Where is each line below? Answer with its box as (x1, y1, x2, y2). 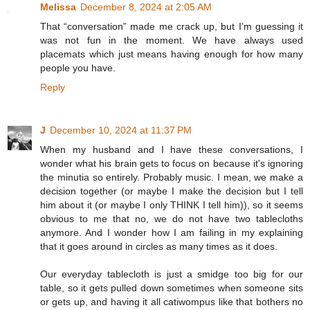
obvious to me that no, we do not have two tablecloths (40, 213, 303, 225)
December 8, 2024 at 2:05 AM (80, 1, 212, 13)
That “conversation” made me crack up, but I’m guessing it (40, 21, 303, 33)
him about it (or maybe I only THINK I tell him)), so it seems (40, 199, 303, 211)
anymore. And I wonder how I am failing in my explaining (40, 227, 303, 239)
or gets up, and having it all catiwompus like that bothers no (40, 296, 303, 308)
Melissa (40, 1, 76, 13)
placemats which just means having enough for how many (40, 48, 303, 60)
